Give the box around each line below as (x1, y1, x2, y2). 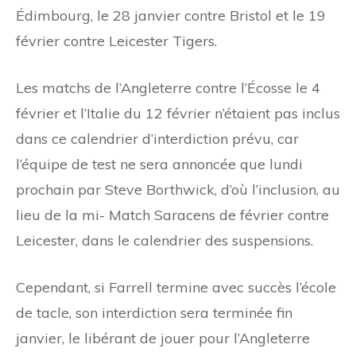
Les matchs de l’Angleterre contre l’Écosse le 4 (16, 78, 320, 97)
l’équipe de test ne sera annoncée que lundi (16, 154, 303, 173)
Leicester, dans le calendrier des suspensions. (16, 230, 313, 250)
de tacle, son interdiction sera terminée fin (16, 303, 292, 322)
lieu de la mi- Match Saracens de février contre (16, 205, 329, 224)
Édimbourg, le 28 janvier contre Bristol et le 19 (16, 6, 326, 25)
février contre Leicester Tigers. (16, 31, 217, 50)
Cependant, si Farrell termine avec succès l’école (16, 277, 336, 296)
